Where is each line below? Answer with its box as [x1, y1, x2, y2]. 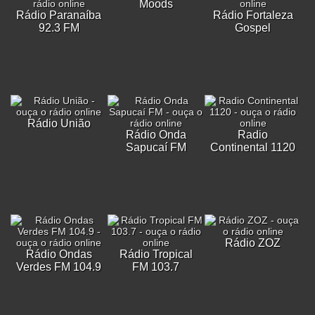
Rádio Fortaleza [212, 9, 293, 21]
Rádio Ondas [25, 248, 92, 260]
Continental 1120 [210, 141, 296, 153]
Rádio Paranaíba [16, 9, 102, 21]
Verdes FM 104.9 [16, 261, 102, 273]
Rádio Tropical [119, 248, 193, 260]
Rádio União [27, 117, 91, 129]
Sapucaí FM [125, 141, 186, 153]
